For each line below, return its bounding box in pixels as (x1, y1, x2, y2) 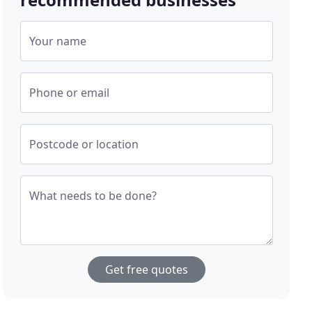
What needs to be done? (29, 188, 157, 204)
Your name (29, 33, 87, 49)
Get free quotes (105, 262, 189, 278)
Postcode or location (29, 136, 139, 153)
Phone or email (29, 85, 110, 101)
